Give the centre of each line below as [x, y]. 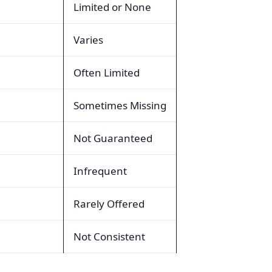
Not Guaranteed [113, 138]
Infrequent [100, 171]
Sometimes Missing [120, 105]
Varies [88, 39]
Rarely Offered [109, 203]
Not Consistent [109, 236]
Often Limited [107, 72]
